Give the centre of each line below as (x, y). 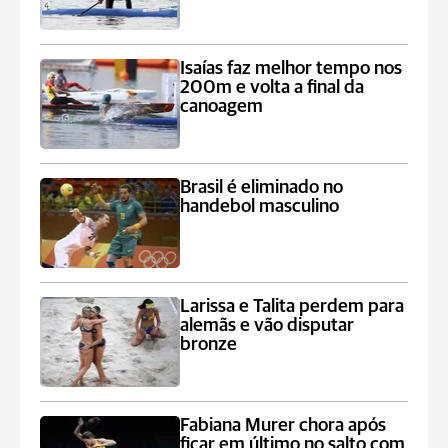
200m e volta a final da (272, 87)
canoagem (222, 106)
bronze (209, 344)
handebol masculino (260, 206)
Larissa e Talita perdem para (292, 306)
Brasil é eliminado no (262, 187)
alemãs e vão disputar (267, 325)
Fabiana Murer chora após (283, 425)
